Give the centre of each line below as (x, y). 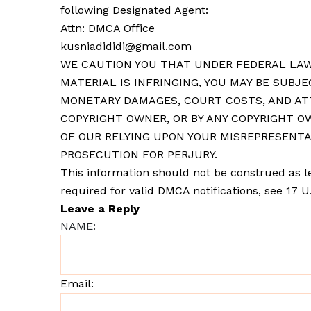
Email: (77, 284)
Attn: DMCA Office (108, 28)
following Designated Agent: (134, 10)
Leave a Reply (100, 209)
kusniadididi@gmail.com (126, 46)
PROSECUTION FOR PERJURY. (139, 154)
